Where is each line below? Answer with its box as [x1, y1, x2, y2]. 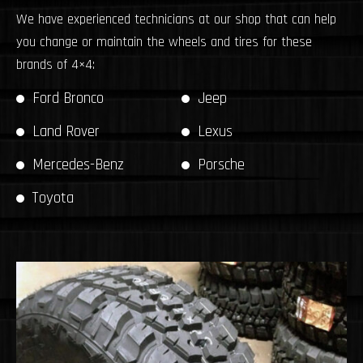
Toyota [32, 188, 74, 209]
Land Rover [32, 122, 100, 143]
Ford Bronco [32, 88, 104, 109]
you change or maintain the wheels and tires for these [16, 33, 312, 52]
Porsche [198, 155, 245, 176]
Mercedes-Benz [32, 155, 124, 176]
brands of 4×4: [16, 56, 95, 75]
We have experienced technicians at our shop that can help [16, 11, 336, 29]
